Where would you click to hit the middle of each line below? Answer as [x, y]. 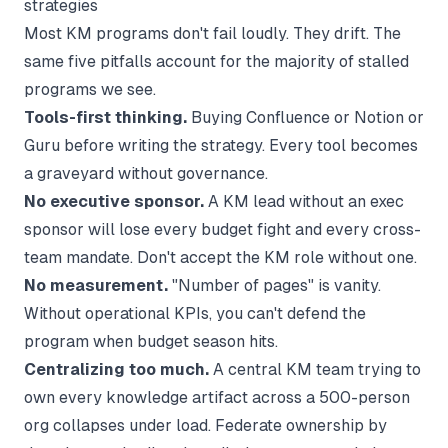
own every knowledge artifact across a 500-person [217, 397]
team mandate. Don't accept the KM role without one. [220, 257]
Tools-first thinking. [105, 117]
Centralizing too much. [116, 369]
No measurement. [96, 285]
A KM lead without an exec [304, 201]
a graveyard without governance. [146, 173]
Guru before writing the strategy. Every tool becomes [221, 145]
